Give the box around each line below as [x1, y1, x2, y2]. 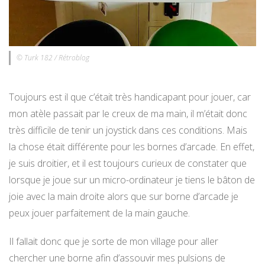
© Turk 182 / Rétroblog [17, 53, 89, 63]
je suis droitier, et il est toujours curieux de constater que [9, 157, 247, 170]
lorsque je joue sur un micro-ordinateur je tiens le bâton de [9, 173, 255, 187]
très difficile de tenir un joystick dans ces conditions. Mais [9, 124, 247, 137]
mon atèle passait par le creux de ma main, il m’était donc [9, 107, 247, 121]
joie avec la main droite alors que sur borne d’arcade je [9, 190, 238, 203]
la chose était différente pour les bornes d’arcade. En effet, [9, 140, 254, 154]
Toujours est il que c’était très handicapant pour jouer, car [9, 91, 251, 104]
